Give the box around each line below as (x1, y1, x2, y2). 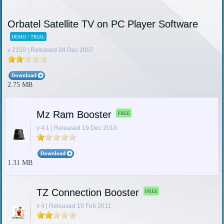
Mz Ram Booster (36, 109, 111, 120)
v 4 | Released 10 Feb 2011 (36, 202, 111, 209)
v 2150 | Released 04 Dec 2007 (7, 46, 93, 53)
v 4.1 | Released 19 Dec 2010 (36, 124, 117, 131)
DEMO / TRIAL (11, 34, 45, 40)
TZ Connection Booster (36, 187, 139, 198)
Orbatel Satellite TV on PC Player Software (7, 18, 198, 30)
